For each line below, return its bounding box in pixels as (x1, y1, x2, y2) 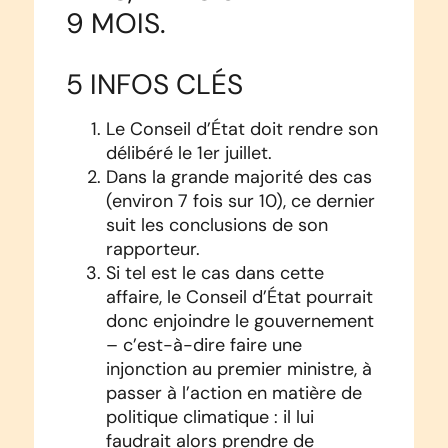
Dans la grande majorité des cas (105, 166, 372, 189)
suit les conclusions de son (105, 214, 328, 237)
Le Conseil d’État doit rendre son (105, 118, 378, 141)
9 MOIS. (65, 6, 166, 41)
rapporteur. (105, 238, 200, 261)
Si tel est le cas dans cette (105, 262, 324, 285)
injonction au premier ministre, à (105, 358, 372, 381)
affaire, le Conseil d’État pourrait (105, 286, 373, 309)
